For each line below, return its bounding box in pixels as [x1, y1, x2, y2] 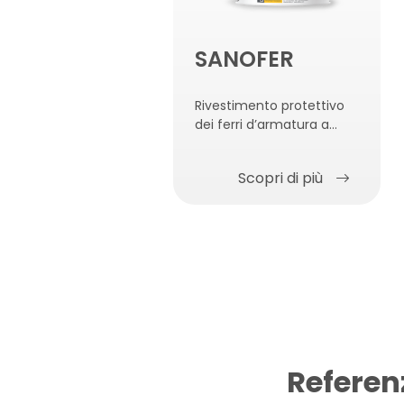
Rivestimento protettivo [195, 96, 344, 115]
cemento [195, 152, 254, 171]
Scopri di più [237, 167, 323, 188]
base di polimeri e [195, 133, 306, 152]
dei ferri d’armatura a [195, 115, 329, 133]
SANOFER [195, 43, 294, 74]
